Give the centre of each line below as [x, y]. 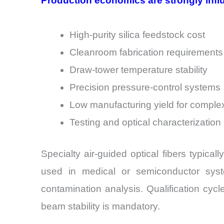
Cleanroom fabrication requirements [146, 52]
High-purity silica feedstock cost [137, 34]
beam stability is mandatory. [100, 206]
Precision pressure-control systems [145, 87]
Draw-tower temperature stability [138, 69]
